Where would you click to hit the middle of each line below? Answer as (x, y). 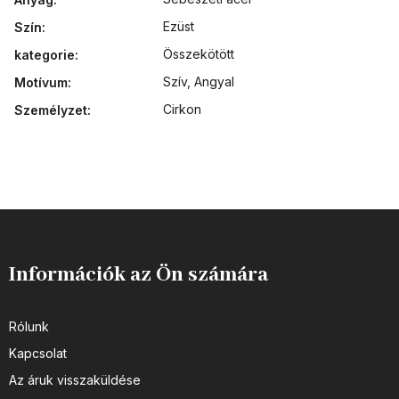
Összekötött (199, 54)
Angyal (214, 82)
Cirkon (182, 110)
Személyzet (51, 110)
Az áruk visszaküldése (75, 379)
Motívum (41, 83)
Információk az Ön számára (138, 274)
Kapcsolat (38, 353)
